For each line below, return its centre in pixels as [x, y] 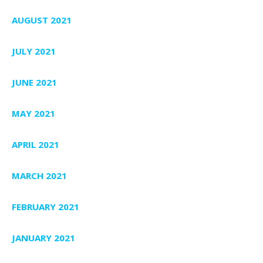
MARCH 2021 [39, 176]
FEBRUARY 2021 [45, 207]
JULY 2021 [34, 51]
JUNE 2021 [34, 82]
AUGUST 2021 [42, 20]
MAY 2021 [33, 114]
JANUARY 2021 [43, 238]
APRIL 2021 [36, 145]
